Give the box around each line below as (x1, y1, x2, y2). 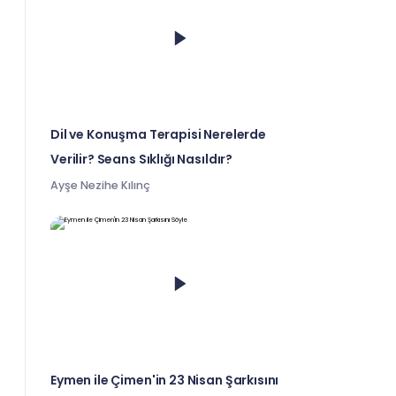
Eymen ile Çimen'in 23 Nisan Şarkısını (50, 371, 279, 390)
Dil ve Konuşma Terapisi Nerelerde (50, 126, 266, 144)
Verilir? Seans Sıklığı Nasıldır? (50, 150, 233, 169)
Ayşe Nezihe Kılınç (50, 178, 150, 194)
